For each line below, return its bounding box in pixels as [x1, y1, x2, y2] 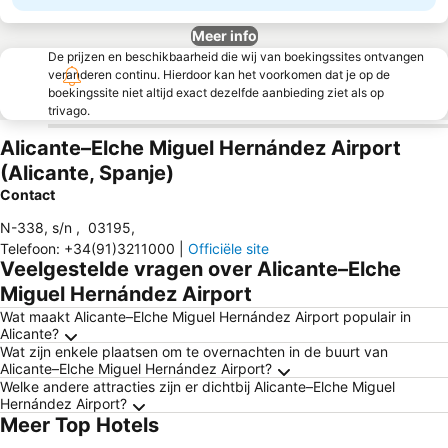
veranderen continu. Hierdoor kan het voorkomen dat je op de [48, 67, 390, 82]
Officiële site [188, 240, 269, 257]
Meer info [191, 27, 257, 44]
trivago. [48, 103, 90, 118]
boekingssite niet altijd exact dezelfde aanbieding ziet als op [48, 85, 384, 100]
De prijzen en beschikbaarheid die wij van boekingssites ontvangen [48, 49, 424, 64]
